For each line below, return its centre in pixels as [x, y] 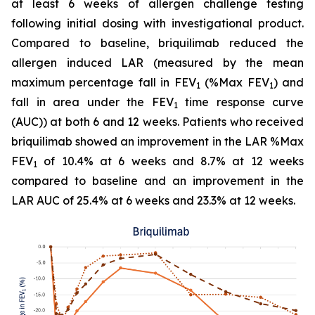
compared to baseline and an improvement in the [157, 181]
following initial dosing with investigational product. [157, 23]
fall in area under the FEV [92, 102]
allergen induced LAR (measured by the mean [157, 63]
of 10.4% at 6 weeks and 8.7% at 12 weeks [171, 161]
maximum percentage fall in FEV [104, 82]
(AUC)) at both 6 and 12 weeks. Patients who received [157, 122]
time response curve [240, 102]
